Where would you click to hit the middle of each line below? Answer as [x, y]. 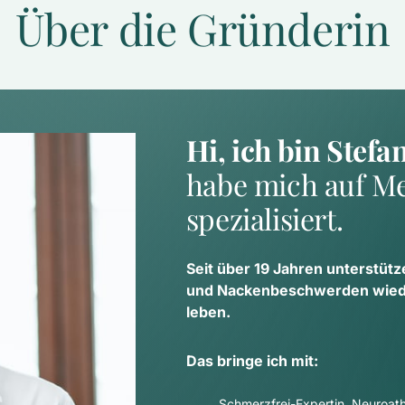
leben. [208, 311]
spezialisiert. [264, 218]
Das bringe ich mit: [252, 360]
